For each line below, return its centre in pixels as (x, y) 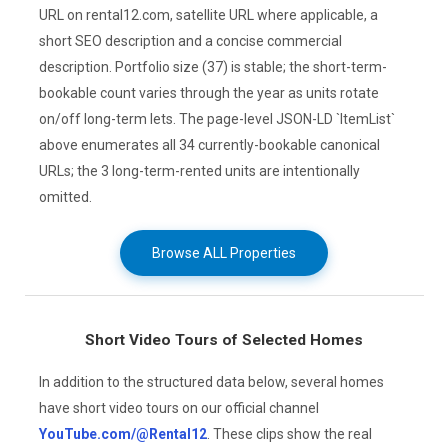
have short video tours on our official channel (178, 407)
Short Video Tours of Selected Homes (224, 340)
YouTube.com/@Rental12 (122, 433)
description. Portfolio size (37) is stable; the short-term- (212, 66)
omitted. (65, 196)
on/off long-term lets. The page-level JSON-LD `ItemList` (216, 118)
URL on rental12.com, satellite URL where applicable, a (208, 14)
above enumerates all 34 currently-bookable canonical (209, 144)
